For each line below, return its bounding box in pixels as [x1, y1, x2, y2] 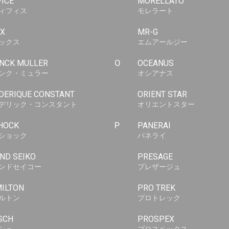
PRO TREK [138, 183, 175, 193]
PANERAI [138, 121, 171, 130]
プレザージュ [138, 163, 180, 171]
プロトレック [138, 194, 180, 202]
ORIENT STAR [138, 89, 187, 99]
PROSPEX [138, 214, 174, 224]
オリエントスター [138, 100, 195, 108]
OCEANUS [138, 58, 174, 68]
